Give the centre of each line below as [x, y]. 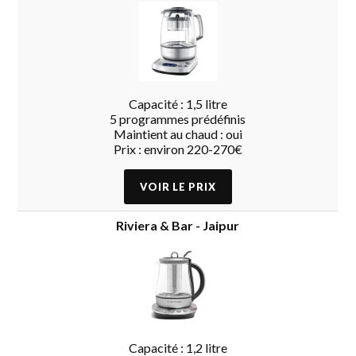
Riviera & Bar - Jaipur [178, 225]
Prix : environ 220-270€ [178, 149]
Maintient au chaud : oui [178, 133]
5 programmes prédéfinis [178, 118]
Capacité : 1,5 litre [178, 103]
